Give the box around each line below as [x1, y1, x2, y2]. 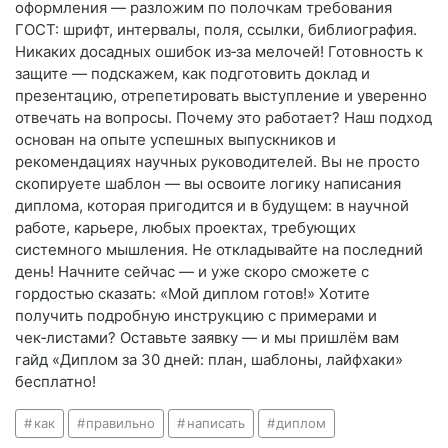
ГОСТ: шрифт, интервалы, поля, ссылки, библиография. [15, 20, 417, 40]
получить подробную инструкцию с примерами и [15, 306, 377, 326]
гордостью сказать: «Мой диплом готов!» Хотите [15, 284, 370, 304]
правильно [86, 415, 156, 432]
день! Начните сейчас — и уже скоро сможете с [15, 262, 369, 282]
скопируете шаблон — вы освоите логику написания [15, 174, 401, 194]
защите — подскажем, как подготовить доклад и [15, 64, 370, 84]
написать [186, 415, 245, 432]
